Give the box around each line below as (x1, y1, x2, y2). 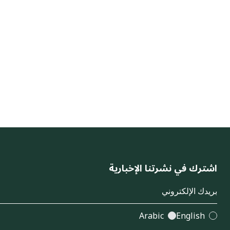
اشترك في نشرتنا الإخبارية (109, 159, 217, 178)
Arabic (139, 207, 164, 225)
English (176, 207, 205, 225)
